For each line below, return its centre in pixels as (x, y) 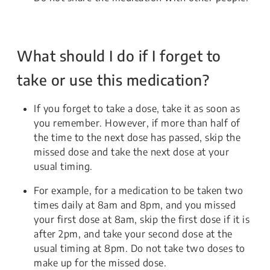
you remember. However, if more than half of (137, 123)
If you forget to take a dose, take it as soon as (137, 108)
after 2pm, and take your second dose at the (133, 234)
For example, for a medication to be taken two (139, 190)
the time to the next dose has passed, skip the (137, 137)
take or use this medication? (113, 80)
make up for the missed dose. (100, 263)
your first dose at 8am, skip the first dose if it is (142, 219)
